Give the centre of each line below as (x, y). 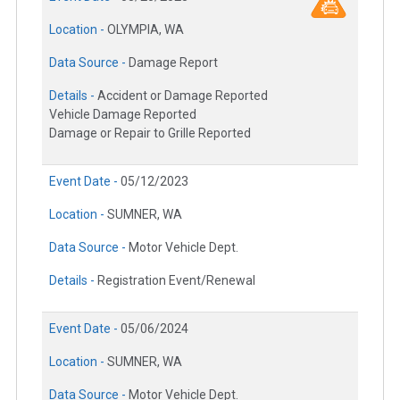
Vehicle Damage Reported (123, 115)
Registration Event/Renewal (176, 281)
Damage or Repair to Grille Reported (150, 133)
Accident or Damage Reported (183, 96)
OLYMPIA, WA (146, 30)
